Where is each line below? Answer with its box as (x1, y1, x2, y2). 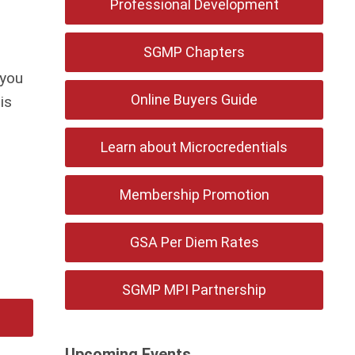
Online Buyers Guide (131, 91, 258, 108)
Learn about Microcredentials (101, 139, 288, 155)
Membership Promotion (119, 186, 269, 203)
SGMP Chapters (143, 44, 246, 60)
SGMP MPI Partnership (122, 281, 267, 298)
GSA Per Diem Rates (129, 234, 259, 250)
